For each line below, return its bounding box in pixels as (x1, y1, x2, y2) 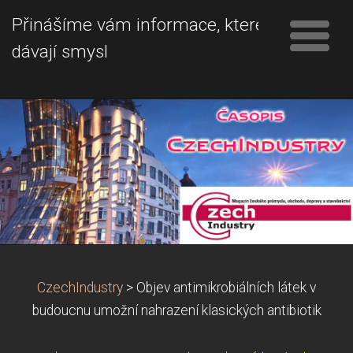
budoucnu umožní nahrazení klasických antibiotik (32, 302, 321, 318)
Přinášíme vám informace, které (12, 14, 265, 35)
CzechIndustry (37, 279, 123, 295)
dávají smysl (12, 41, 108, 62)
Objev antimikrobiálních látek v (136, 279, 316, 295)
